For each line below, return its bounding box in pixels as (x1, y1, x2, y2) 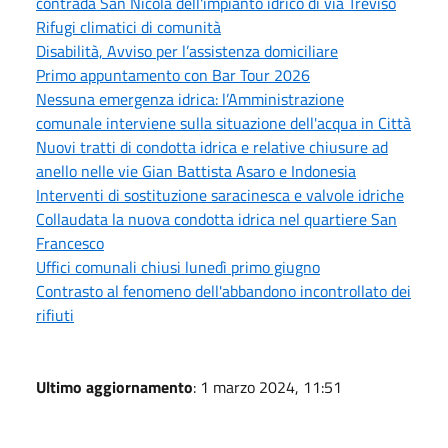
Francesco (36, 230, 104, 255)
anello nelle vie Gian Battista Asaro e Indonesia (36, 158, 356, 183)
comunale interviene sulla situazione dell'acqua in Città (36, 110, 411, 135)
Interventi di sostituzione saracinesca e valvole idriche (36, 182, 404, 207)
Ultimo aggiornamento (36, 374, 193, 399)
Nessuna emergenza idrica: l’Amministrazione (36, 86, 344, 111)
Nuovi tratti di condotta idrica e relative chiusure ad (36, 134, 388, 159)
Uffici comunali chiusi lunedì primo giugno (36, 254, 320, 279)
